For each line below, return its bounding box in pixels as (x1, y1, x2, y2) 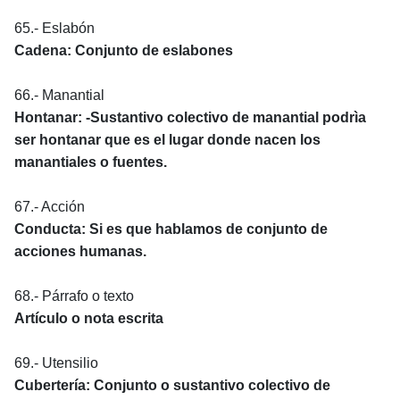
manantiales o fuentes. (14, 154, 167, 170)
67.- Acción (14, 198, 85, 214)
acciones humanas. (14, 243, 146, 259)
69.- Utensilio (14, 354, 98, 371)
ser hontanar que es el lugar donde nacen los (14, 131, 321, 147)
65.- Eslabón (14, 20, 95, 36)
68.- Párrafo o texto (14, 287, 134, 304)
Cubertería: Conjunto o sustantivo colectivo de (14, 377, 330, 393)
